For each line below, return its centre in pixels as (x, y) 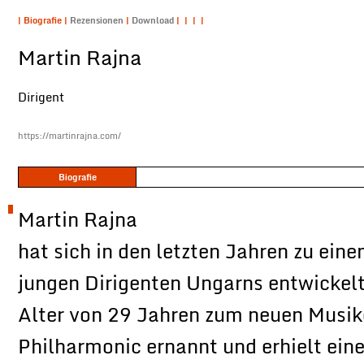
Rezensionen (98, 20)
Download (154, 20)
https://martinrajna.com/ (69, 136)
